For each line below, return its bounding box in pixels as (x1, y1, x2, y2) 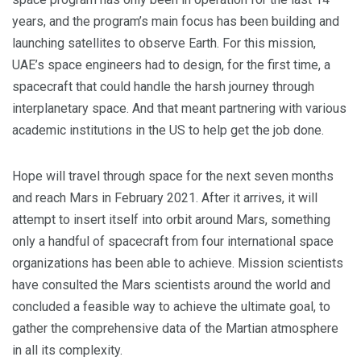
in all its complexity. (12, 342, 122, 358)
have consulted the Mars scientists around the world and (12, 277, 330, 293)
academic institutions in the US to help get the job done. (12, 122, 324, 138)
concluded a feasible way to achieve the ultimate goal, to (12, 299, 330, 314)
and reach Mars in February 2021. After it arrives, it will (12, 190, 317, 205)
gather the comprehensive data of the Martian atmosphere (12, 321, 338, 336)
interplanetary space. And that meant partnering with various (12, 101, 346, 116)
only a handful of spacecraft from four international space (12, 234, 334, 249)
